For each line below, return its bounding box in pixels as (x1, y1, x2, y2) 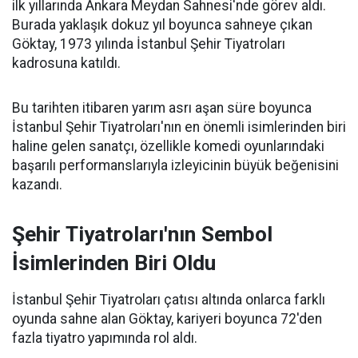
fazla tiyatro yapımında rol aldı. (12, 330, 197, 346)
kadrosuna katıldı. (12, 55, 121, 71)
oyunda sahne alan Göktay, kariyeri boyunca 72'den (12, 311, 322, 327)
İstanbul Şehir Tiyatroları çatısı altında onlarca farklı (12, 292, 325, 308)
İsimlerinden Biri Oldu (12, 251, 216, 275)
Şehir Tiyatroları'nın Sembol (12, 222, 272, 246)
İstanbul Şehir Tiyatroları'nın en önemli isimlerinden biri (12, 119, 346, 135)
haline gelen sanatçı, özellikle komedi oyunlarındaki (12, 138, 324, 154)
